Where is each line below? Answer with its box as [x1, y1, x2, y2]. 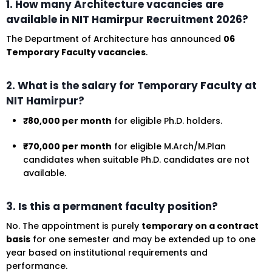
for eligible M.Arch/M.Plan [112, 140, 226, 152]
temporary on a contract [141, 220, 259, 233]
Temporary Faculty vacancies [6, 46, 146, 59]
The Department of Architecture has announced [6, 33, 223, 46]
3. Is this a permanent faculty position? [6, 199, 218, 214]
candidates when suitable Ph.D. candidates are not [23, 153, 250, 166]
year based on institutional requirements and [6, 246, 208, 259]
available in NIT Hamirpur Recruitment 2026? [6, 12, 248, 27]
